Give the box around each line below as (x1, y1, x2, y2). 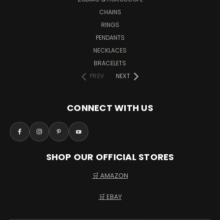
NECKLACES (93, 46, 127, 55)
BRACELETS (94, 59, 126, 68)
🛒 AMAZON (92, 171, 128, 181)
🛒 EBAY (98, 192, 122, 202)
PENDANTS (95, 33, 125, 42)
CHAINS (99, 8, 121, 17)
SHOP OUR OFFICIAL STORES (46, 151, 174, 164)
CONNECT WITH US (67, 102, 153, 114)
